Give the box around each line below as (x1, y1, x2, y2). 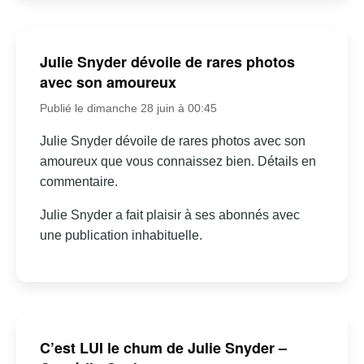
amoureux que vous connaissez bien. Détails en (39, 154, 316, 169)
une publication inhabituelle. (39, 228, 202, 243)
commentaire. (39, 175, 118, 189)
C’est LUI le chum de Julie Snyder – (39, 336, 287, 358)
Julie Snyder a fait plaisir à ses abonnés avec (39, 208, 300, 223)
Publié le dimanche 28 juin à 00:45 (39, 102, 217, 115)
